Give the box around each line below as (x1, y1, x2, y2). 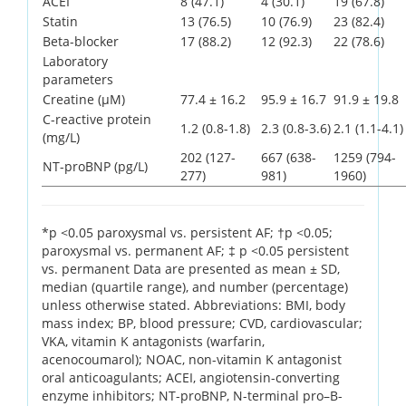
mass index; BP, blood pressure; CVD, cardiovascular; (42, 314, 362, 332)
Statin (43, 12, 78, 30)
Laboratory (43, 52, 108, 70)
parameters (43, 70, 113, 88)
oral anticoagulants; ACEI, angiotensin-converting (42, 368, 340, 386)
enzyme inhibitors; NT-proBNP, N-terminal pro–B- (42, 386, 343, 404)
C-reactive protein (43, 110, 151, 128)
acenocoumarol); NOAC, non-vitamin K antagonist (42, 350, 342, 368)
